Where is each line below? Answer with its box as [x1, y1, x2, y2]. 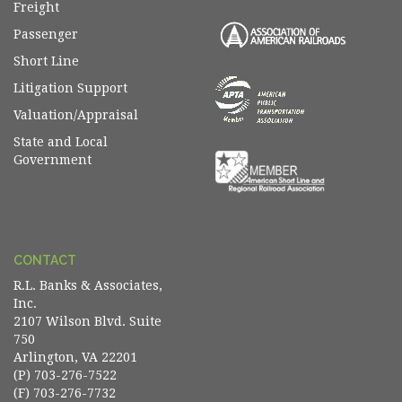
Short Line [13, 54, 79, 68]
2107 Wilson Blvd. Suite [13, 314, 162, 329]
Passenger [13, 27, 78, 41]
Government [13, 153, 92, 167]
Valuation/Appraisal [13, 108, 138, 122]
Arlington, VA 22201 [13, 350, 141, 365]
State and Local [13, 135, 108, 149]
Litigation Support [13, 81, 127, 95]
